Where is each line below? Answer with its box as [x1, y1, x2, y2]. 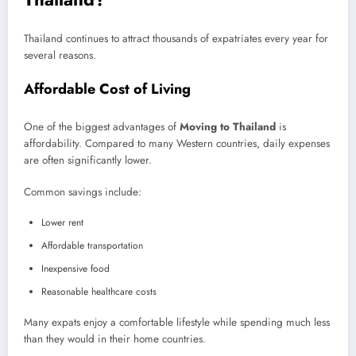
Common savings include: [24, 184, 141, 200]
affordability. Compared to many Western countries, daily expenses [24, 135, 330, 151]
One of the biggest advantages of [24, 118, 180, 134]
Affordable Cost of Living [24, 79, 191, 100]
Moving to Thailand [180, 118, 276, 134]
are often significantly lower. [24, 152, 152, 168]
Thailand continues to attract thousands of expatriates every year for [24, 31, 328, 47]
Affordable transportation [41, 238, 143, 253]
